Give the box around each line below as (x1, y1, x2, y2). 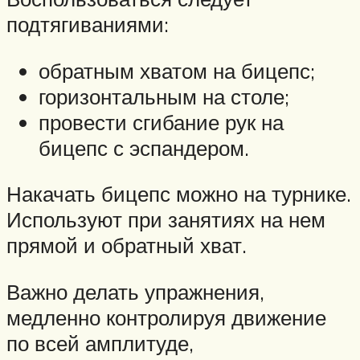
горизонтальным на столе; (39, 83, 289, 109)
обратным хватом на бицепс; (39, 57, 315, 84)
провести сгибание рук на (39, 108, 284, 135)
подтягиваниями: (6, 11, 169, 38)
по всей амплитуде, (6, 330, 194, 357)
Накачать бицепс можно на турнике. (6, 181, 351, 207)
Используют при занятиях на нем (6, 207, 325, 233)
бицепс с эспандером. (39, 134, 249, 161)
